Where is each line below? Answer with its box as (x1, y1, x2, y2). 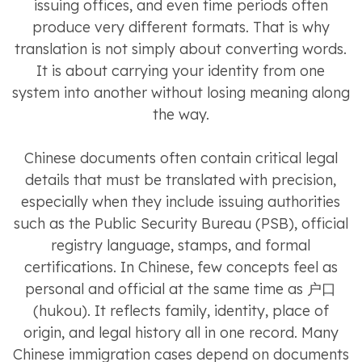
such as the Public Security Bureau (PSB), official (13, 214, 348, 234)
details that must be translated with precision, (25, 170, 336, 190)
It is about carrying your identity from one (36, 61, 325, 81)
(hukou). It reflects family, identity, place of (32, 301, 329, 321)
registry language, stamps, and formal (51, 236, 310, 255)
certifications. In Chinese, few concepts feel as (23, 258, 338, 277)
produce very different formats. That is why (32, 18, 330, 37)
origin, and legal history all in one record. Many (23, 323, 339, 343)
